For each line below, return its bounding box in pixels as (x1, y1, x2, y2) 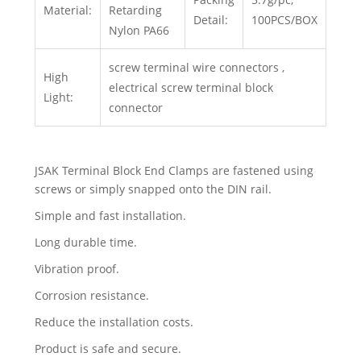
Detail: (193, 12, 228, 28)
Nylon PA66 (108, 23, 169, 39)
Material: (43, 2, 92, 19)
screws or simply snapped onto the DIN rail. (34, 181, 272, 197)
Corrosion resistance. (34, 288, 149, 304)
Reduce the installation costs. (34, 314, 193, 330)
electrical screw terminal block (108, 80, 273, 96)
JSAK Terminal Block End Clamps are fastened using (34, 163, 313, 179)
